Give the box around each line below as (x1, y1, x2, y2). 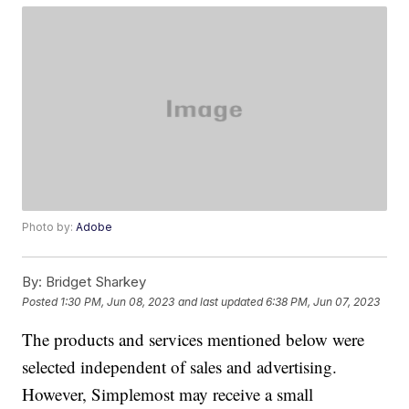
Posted (22, 294, 61, 309)
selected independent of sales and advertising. (22, 355, 338, 379)
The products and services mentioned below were (22, 328, 365, 351)
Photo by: (22, 220, 77, 235)
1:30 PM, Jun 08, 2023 (60, 294, 175, 309)
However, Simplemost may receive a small (22, 383, 314, 406)
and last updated (178, 294, 264, 309)
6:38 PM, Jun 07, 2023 (266, 294, 381, 309)
